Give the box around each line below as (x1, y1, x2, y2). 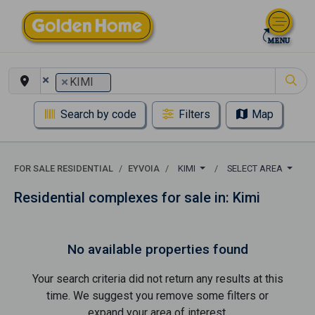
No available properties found (67, 241, 248, 257)
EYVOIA (128, 163, 160, 174)
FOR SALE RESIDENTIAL (14, 163, 113, 174)
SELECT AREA (226, 163, 285, 174)
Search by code (60, 108, 136, 122)
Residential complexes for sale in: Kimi (14, 189, 260, 206)
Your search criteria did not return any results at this (32, 272, 283, 285)
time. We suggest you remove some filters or (46, 289, 269, 302)
